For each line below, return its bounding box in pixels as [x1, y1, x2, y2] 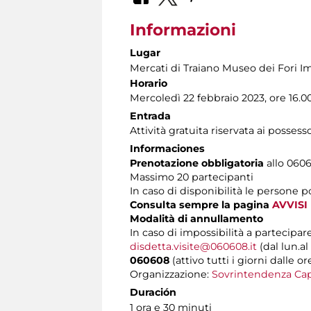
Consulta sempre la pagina [130, 198, 272, 211]
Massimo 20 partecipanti [130, 170, 253, 183]
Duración [130, 285, 176, 299]
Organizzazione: [130, 267, 212, 280]
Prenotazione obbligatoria [130, 156, 264, 169]
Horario [130, 76, 167, 90]
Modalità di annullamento [130, 212, 263, 225]
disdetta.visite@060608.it [130, 239, 257, 253]
